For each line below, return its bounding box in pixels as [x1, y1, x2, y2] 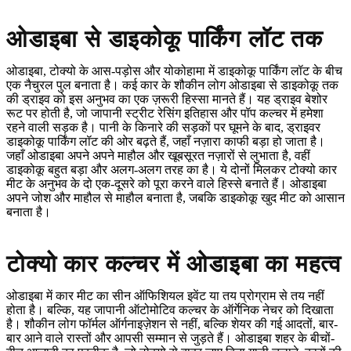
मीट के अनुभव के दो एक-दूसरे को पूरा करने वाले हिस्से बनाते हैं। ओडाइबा [6, 177, 327, 191]
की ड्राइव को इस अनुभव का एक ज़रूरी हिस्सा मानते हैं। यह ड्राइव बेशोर [6, 92, 327, 107]
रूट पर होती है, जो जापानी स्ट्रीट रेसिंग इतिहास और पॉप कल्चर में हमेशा [6, 107, 324, 121]
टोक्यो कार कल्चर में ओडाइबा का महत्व [6, 251, 342, 277]
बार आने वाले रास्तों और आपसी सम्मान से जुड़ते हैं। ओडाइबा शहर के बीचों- [6, 331, 335, 346]
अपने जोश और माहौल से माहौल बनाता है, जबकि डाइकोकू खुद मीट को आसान [6, 191, 345, 205]
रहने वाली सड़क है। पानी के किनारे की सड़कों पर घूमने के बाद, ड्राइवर [6, 121, 320, 135]
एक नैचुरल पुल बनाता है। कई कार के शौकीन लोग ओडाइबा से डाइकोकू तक [6, 78, 338, 92]
